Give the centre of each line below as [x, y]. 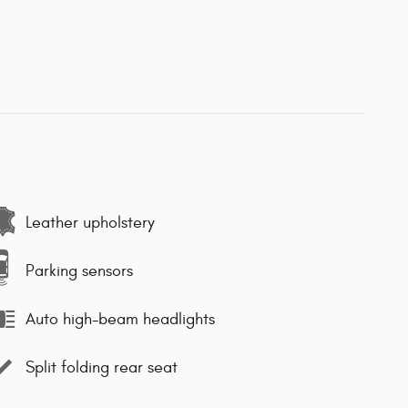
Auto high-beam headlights [120, 319]
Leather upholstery [90, 222]
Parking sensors [79, 270]
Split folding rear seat [102, 367]
